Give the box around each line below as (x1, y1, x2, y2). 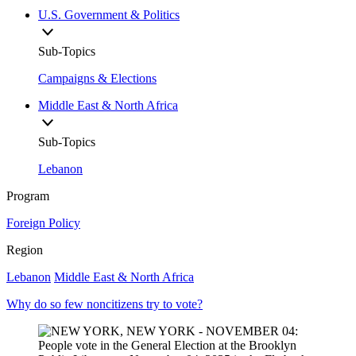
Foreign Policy (6, 216, 80, 230)
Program (6, 189, 49, 203)
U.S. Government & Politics (38, 8, 180, 22)
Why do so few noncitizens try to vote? (6, 297, 203, 311)
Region (6, 243, 43, 257)
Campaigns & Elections (38, 72, 157, 86)
